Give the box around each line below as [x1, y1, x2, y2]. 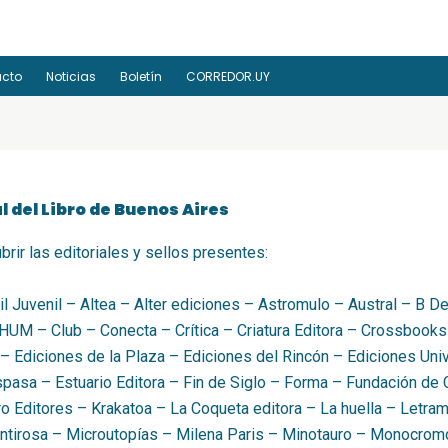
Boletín [120, 68, 163, 85]
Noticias [46, 68, 97, 85]
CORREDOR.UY [186, 68, 271, 85]
